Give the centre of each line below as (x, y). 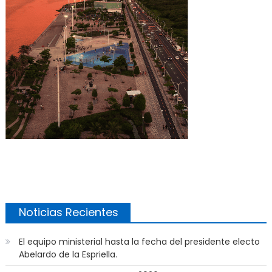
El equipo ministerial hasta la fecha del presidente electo (139, 242)
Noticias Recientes (68, 212)
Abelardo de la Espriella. (68, 255)
